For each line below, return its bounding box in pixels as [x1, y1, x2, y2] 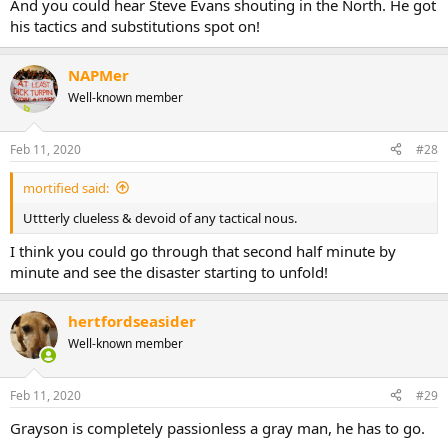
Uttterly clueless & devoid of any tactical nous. [23, 208, 297, 227]
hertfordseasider [68, 311, 196, 331]
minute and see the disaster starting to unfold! [10, 262, 328, 282]
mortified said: [23, 178, 109, 197]
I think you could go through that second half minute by [10, 241, 396, 261]
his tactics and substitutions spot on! [10, 16, 260, 36]
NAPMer [68, 65, 129, 85]
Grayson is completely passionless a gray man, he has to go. [10, 417, 425, 438]
